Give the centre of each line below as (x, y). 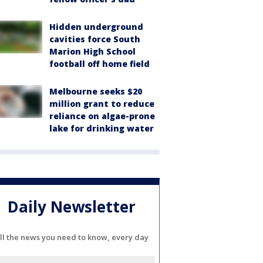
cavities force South (95, 39)
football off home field (100, 63)
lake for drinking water (102, 128)
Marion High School (92, 51)
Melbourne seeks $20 (96, 91)
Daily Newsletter (72, 207)
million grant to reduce (102, 103)
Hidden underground (96, 26)
